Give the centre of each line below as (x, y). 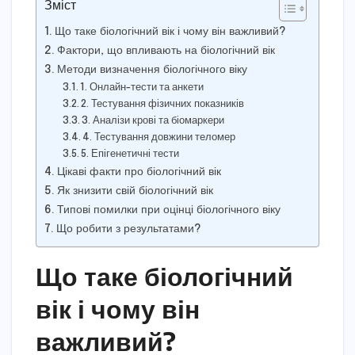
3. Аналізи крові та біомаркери (153, 121)
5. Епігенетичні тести (130, 155)
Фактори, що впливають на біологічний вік (166, 51)
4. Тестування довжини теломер (159, 138)
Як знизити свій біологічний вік (135, 191)
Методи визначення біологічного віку (152, 70)
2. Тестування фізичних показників (163, 105)
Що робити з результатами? (128, 229)
